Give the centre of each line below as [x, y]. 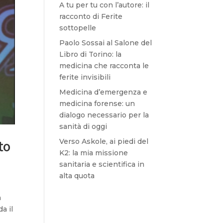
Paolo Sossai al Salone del [106, 43]
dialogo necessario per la [104, 115]
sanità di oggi [83, 126]
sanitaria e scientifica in [102, 164]
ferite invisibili [85, 77]
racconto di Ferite [91, 16]
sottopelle [78, 28]
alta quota [77, 176]
